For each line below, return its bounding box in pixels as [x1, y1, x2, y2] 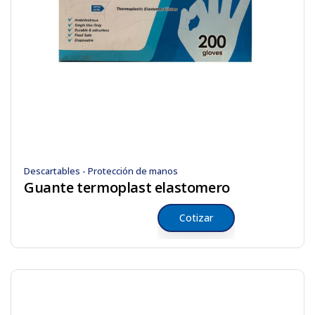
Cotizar [179, 211, 213, 224]
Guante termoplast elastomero [24, 178, 230, 197]
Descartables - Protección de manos [24, 165, 178, 177]
